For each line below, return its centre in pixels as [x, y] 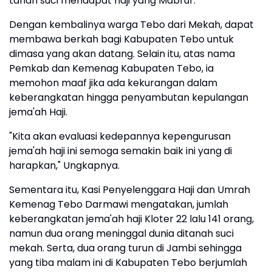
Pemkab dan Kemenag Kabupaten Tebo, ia [111, 69]
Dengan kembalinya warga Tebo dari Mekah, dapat [131, 25]
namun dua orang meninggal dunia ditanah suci [121, 234]
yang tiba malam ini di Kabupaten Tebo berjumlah [128, 263]
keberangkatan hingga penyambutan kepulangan [129, 98]
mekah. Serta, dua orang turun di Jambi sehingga [125, 248]
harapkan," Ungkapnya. [64, 166]
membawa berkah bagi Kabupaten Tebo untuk [121, 39]
